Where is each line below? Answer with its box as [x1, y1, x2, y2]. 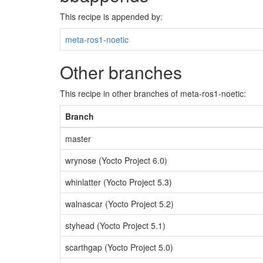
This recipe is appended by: [60, 11, 163, 22]
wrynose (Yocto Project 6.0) [65, 154, 167, 166]
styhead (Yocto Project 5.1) [65, 220, 166, 231]
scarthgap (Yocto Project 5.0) [65, 241, 173, 253]
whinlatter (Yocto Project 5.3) [65, 176, 172, 188]
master [65, 133, 91, 144]
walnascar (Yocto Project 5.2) [65, 198, 174, 210]
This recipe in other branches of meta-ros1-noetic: [60, 87, 246, 99]
